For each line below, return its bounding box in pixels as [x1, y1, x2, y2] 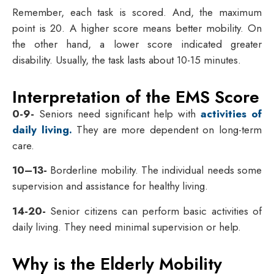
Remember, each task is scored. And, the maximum [12, 4, 262, 20]
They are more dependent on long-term [72, 122, 262, 138]
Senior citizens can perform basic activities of [50, 203, 262, 218]
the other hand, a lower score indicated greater [12, 36, 262, 51]
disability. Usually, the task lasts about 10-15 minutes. [12, 52, 244, 67]
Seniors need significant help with [39, 106, 201, 122]
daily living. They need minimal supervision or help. [12, 219, 241, 234]
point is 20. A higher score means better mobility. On [12, 20, 262, 35]
